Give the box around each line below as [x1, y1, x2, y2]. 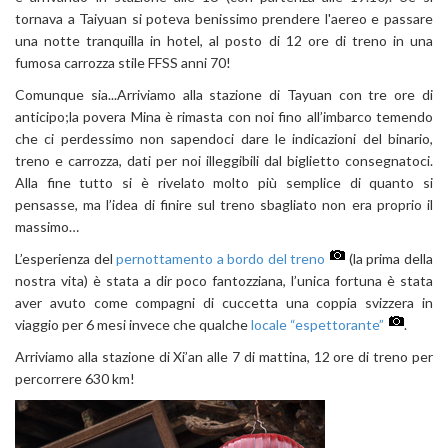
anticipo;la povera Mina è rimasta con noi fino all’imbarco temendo [15, 108, 433, 126]
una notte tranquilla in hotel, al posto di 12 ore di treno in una [15, 32, 433, 50]
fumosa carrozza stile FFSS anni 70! [15, 54, 231, 72]
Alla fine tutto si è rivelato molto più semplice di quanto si [15, 174, 433, 192]
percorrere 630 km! [15, 370, 135, 388]
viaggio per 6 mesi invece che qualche [15, 316, 251, 334]
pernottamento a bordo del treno [116, 250, 326, 268]
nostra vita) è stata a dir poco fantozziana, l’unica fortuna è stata [15, 272, 433, 290]
